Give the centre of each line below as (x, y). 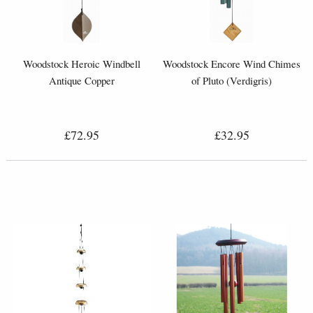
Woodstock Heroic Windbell (81, 64)
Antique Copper (81, 81)
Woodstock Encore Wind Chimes (232, 64)
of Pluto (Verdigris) (232, 81)
